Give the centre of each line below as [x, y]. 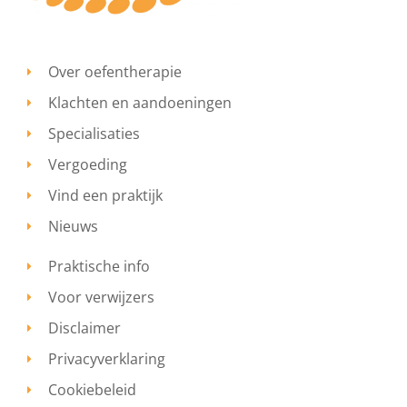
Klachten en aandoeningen [140, 103]
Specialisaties [94, 134]
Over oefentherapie [115, 72]
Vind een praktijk [105, 196]
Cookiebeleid [92, 390]
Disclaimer [84, 328]
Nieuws [73, 227]
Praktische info [99, 267]
